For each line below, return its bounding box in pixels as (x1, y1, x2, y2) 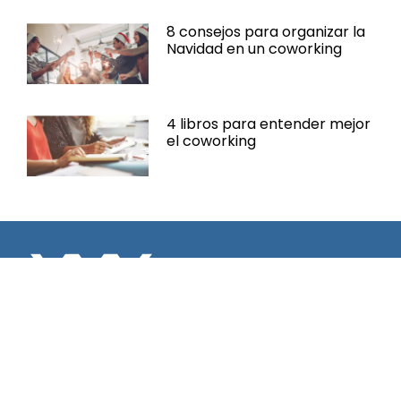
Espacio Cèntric (27, 376, 147, 397)
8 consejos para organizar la (166, 21, 365, 43)
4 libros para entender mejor (166, 114, 371, 135)
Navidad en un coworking (166, 38, 342, 60)
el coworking (166, 131, 256, 152)
